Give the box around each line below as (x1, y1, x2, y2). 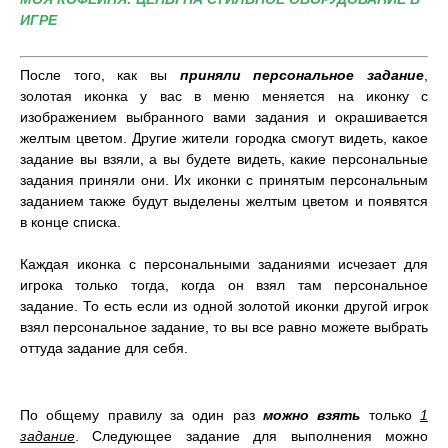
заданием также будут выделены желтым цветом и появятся (20, 193, 428, 209)
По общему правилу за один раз (20, 407, 263, 423)
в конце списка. (20, 214, 121, 230)
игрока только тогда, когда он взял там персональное (20, 277, 428, 293)
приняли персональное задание (179, 67, 425, 83)
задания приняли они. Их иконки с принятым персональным (20, 172, 428, 188)
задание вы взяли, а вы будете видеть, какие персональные (20, 151, 428, 167)
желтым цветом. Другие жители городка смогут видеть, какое (20, 130, 428, 146)
